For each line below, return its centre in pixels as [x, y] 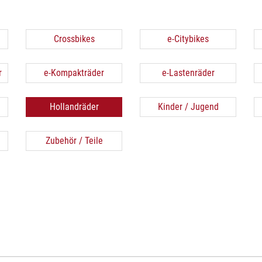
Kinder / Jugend [188, 107]
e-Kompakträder [74, 73]
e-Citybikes [188, 39]
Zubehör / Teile [74, 141]
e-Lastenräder [188, 73]
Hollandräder [74, 107]
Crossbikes [74, 39]
